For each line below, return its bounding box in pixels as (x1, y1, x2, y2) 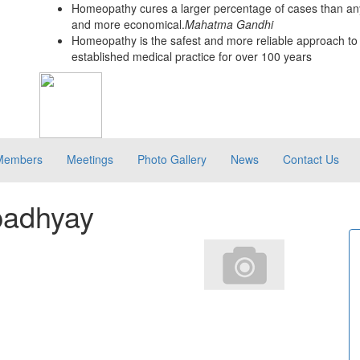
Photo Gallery (137, 151, 207, 167)
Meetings (67, 151, 113, 167)
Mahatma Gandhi (185, 16, 273, 32)
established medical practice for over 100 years (72, 48, 312, 64)
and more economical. (72, 16, 185, 32)
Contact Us (283, 151, 339, 167)
